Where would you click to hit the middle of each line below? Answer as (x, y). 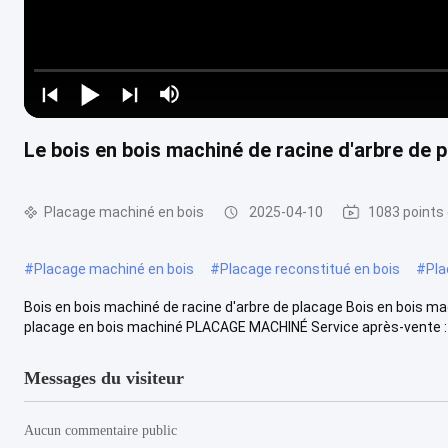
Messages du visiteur (104, 377)
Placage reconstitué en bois (310, 268)
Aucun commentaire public (100, 430)
